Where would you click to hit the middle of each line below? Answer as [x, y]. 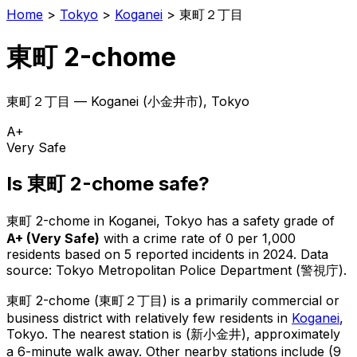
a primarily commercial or [262, 300]
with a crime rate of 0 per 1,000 [198, 238]
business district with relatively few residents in [149, 318]
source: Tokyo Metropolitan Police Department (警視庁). [177, 270]
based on [94, 254]
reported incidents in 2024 [212, 254]
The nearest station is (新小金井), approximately [194, 333]
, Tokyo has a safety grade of [245, 220]
